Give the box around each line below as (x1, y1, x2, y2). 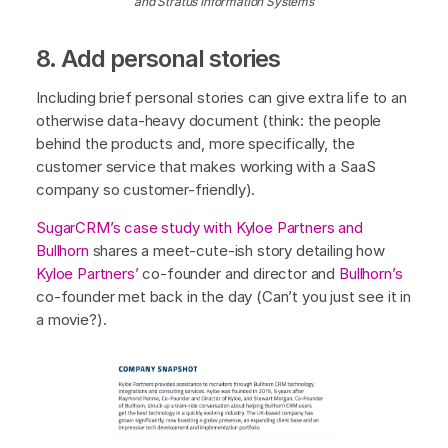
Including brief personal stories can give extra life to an (36, 87, 407, 107)
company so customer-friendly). (36, 179, 256, 199)
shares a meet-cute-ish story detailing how (88, 240, 385, 260)
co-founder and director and (138, 263, 339, 283)
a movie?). (36, 309, 111, 329)
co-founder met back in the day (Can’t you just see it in (36, 286, 412, 306)
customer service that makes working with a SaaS (36, 156, 376, 176)
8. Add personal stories (36, 43, 280, 73)
